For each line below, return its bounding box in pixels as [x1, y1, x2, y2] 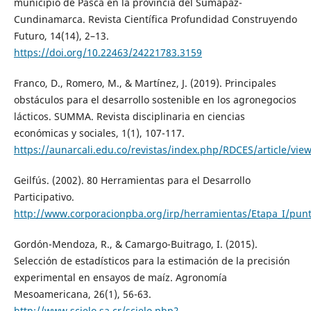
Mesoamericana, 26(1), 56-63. [13, 287, 151, 301]
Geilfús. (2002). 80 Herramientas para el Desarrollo [13, 173, 251, 187]
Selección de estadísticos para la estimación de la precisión [13, 253, 290, 267]
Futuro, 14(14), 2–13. [13, 28, 109, 42]
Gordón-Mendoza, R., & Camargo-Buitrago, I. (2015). [13, 237, 258, 251]
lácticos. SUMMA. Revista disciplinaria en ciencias [13, 109, 245, 123]
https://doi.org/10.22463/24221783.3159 [13, 45, 202, 59]
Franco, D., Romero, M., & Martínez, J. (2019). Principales [13, 76, 276, 90]
